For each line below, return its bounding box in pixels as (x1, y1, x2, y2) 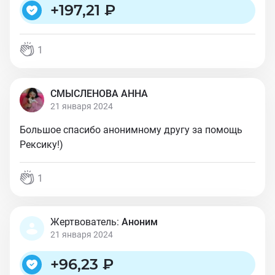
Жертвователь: (50, 216, 119, 228)
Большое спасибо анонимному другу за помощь (20, 124, 242, 136)
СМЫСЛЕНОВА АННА (50, 88, 148, 99)
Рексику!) (20, 139, 63, 150)
